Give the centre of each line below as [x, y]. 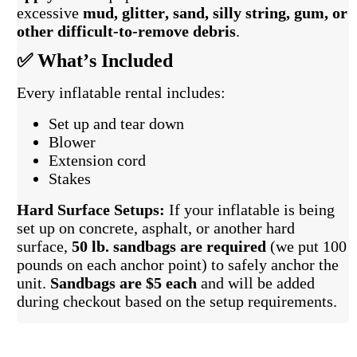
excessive [50, 13]
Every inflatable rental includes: [122, 93]
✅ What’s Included [95, 61]
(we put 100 [307, 247]
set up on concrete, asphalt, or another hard [156, 228]
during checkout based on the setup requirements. [177, 302]
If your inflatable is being [250, 210]
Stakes [72, 179]
